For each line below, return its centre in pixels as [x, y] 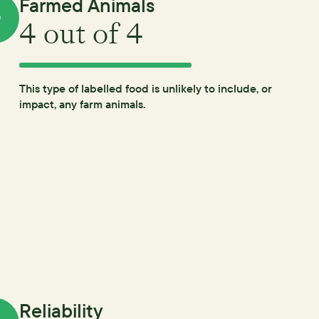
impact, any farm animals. [83, 104]
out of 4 [90, 34]
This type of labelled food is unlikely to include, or [146, 88]
